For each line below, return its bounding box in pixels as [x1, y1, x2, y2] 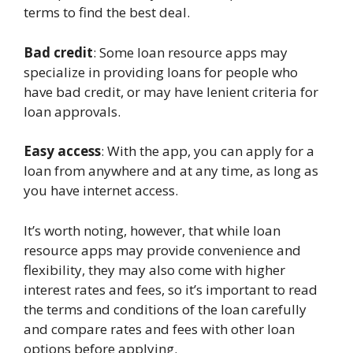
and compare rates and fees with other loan [24, 319, 295, 338]
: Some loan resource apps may [93, 43, 288, 61]
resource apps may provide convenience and [24, 240, 301, 259]
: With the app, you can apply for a [101, 142, 314, 161]
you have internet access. [24, 181, 178, 200]
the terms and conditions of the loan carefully [24, 299, 307, 318]
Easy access [24, 142, 101, 161]
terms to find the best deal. [24, 3, 190, 22]
